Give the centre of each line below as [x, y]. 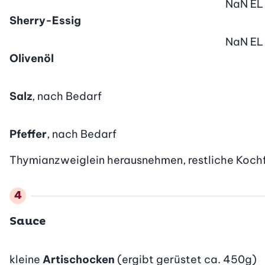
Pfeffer [28, 134]
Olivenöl [32, 58]
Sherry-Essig [45, 20]
